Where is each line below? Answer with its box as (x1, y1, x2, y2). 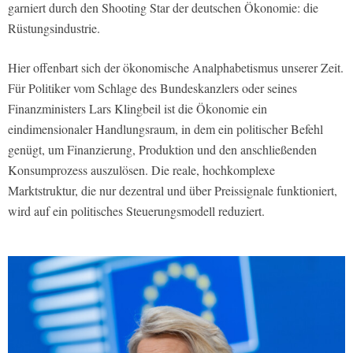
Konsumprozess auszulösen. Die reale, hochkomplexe (8, 161, 275, 178)
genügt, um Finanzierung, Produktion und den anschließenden (8, 140, 317, 158)
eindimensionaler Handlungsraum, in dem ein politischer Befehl (8, 120, 323, 137)
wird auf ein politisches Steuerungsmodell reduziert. (8, 202, 265, 219)
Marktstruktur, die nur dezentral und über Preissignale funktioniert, (8, 181, 337, 199)
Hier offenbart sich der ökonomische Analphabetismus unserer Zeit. (8, 58, 344, 76)
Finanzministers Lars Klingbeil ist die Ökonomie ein (8, 99, 267, 117)
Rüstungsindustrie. (8, 19, 100, 36)
